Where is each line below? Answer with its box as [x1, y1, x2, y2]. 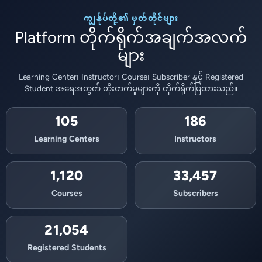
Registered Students [27, 239, 106, 257]
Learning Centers [34, 130, 99, 149]
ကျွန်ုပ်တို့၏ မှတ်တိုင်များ [84, 10, 178, 28]
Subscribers [173, 185, 218, 203]
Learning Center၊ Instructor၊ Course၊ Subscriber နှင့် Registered [19, 69, 243, 87]
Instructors [174, 130, 216, 149]
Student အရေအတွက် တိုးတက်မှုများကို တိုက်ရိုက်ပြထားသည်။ [25, 81, 237, 98]
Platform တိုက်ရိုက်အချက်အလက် [15, 22, 247, 56]
